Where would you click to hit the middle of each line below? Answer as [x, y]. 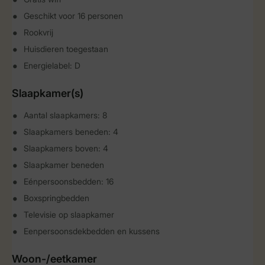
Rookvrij [38, 32]
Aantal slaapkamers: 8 [65, 115]
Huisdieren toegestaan [66, 49]
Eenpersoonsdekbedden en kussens [92, 231]
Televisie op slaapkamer [69, 214]
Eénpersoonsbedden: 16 [69, 181]
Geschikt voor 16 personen [73, 16]
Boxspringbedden [56, 198]
